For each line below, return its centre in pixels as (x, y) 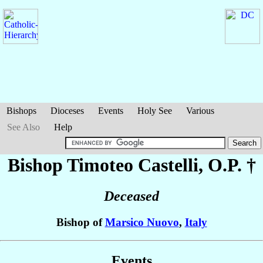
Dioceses (67, 111)
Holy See (155, 111)
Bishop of (80, 222)
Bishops (21, 111)
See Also (23, 127)
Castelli (168, 165)
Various (200, 111)
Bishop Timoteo (73, 165)
